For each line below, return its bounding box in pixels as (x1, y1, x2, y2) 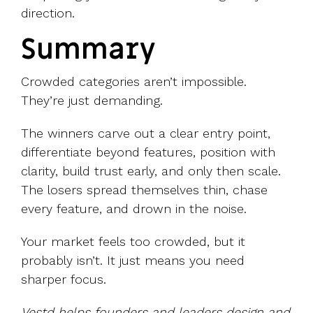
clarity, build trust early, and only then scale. (21, 163, 281, 179)
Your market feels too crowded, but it (21, 234, 245, 249)
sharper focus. (21, 272, 106, 287)
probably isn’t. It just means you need (21, 253, 245, 268)
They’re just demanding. (21, 93, 163, 108)
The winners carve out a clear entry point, (21, 126, 270, 141)
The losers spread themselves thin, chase (21, 182, 268, 198)
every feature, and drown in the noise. (21, 201, 247, 217)
